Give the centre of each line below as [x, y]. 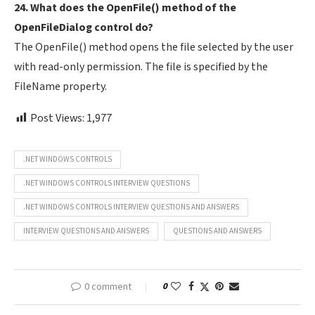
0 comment [108, 287]
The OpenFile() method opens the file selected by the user [154, 47]
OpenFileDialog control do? [84, 28]
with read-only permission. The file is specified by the [141, 67]
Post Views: [57, 118]
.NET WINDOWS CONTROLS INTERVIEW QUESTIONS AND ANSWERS [131, 207]
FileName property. [60, 87]
